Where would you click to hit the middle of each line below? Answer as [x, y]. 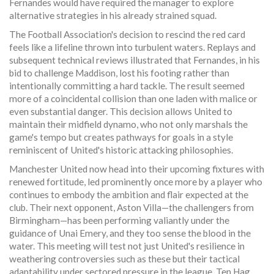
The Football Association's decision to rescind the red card [127, 35]
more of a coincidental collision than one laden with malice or [133, 99]
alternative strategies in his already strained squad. [113, 16]
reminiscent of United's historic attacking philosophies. [121, 150]
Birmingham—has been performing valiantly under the [119, 220]
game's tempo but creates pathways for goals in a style [121, 137]
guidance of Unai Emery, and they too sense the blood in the [130, 233]
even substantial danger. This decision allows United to [121, 112]
